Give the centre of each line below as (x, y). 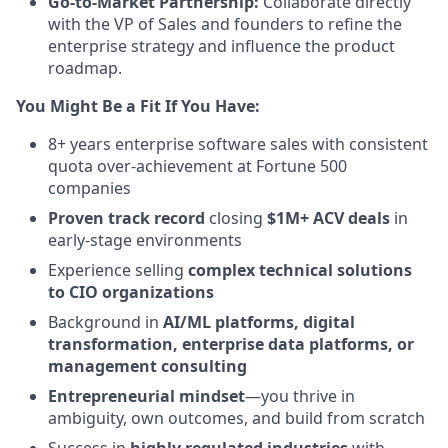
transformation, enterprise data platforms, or (231, 344)
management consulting (147, 366)
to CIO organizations (131, 292)
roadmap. (85, 68)
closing (236, 218)
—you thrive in (300, 396)
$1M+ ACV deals (328, 218)
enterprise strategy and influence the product (221, 46)
